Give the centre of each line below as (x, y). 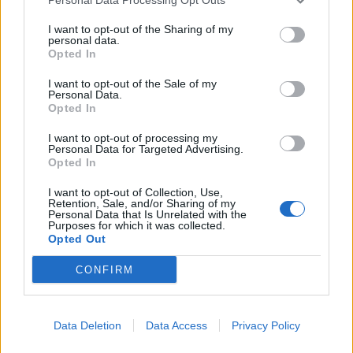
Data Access (176, 325)
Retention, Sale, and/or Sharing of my (142, 203)
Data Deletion (87, 325)
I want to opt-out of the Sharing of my (141, 29)
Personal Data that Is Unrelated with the (147, 214)
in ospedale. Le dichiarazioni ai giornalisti (154, 201)
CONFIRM (104, 269)
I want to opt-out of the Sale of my (132, 84)
